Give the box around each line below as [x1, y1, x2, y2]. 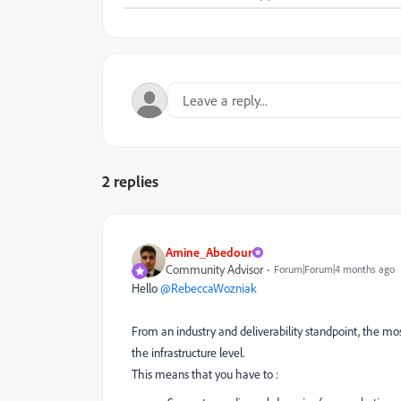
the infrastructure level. [132, 345, 244, 360]
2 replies [102, 171, 158, 191]
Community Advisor [166, 261, 263, 277]
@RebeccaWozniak [160, 280, 257, 295]
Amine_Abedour [166, 244, 252, 260]
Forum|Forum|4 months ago [274, 262, 395, 276]
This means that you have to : [132, 366, 278, 381]
